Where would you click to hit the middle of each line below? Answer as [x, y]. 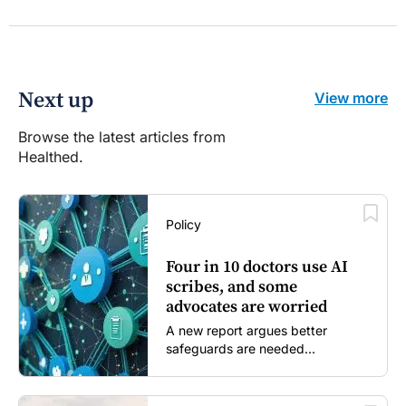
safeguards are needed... [241, 348]
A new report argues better [247, 330]
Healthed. [51, 156]
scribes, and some [232, 286]
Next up [56, 100]
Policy [184, 224]
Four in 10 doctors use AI [257, 266]
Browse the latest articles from [122, 136]
